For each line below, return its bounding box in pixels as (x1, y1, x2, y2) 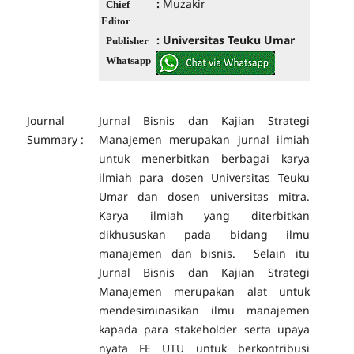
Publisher (105, 34, 149, 47)
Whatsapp (105, 54, 151, 66)
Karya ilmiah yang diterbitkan (98, 207, 310, 223)
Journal (26, 112, 65, 128)
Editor (100, 14, 130, 27)
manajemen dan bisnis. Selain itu (98, 245, 310, 261)
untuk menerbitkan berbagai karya (98, 150, 310, 166)
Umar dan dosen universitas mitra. (98, 188, 310, 204)
